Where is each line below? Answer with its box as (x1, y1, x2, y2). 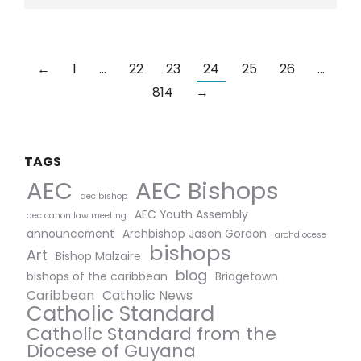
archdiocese (275, 228, 326, 241)
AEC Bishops (135, 173, 279, 207)
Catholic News (102, 285, 193, 305)
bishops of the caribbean (27, 268, 168, 284)
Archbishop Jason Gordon (122, 225, 267, 242)
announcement (27, 225, 114, 242)
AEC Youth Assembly (135, 205, 248, 222)
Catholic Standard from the (27, 321, 276, 346)
